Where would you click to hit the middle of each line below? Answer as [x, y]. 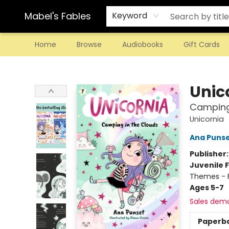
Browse [89, 44]
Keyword [130, 16]
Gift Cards [202, 44]
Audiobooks [143, 44]
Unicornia [207, 119]
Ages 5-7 [207, 188]
